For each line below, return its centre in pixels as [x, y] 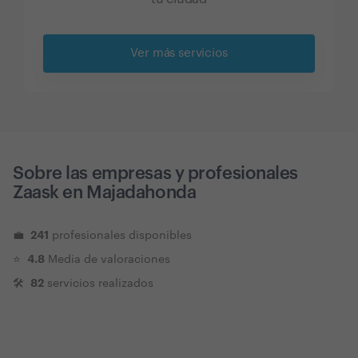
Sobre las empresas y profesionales [156, 173]
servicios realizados [100, 283]
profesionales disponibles [122, 235]
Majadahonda [141, 192]
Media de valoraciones [109, 259]
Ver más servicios [179, 54]
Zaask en [48, 192]
